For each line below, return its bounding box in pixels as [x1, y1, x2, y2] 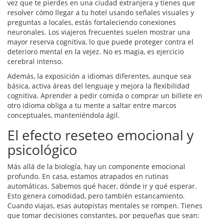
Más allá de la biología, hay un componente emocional [7, 162, 185, 172]
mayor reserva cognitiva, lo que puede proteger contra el [7, 37, 194, 47]
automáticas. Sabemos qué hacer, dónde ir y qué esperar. [7, 181, 197, 191]
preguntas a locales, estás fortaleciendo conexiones [7, 18, 176, 27]
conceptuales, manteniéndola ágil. [7, 110, 120, 120]
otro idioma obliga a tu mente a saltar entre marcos [7, 101, 176, 110]
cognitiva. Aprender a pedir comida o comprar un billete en [7, 91, 202, 101]
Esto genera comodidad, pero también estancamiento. [7, 191, 185, 201]
